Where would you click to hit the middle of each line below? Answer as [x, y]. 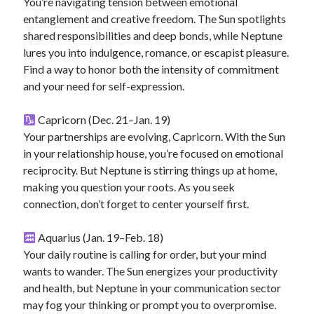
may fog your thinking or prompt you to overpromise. [150, 305]
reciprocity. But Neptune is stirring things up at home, [150, 170]
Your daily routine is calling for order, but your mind [145, 254]
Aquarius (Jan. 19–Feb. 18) [100, 237]
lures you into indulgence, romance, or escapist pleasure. [156, 52]
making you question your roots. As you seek [129, 187]
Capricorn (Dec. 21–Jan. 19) [103, 120]
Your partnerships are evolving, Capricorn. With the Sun [155, 136]
